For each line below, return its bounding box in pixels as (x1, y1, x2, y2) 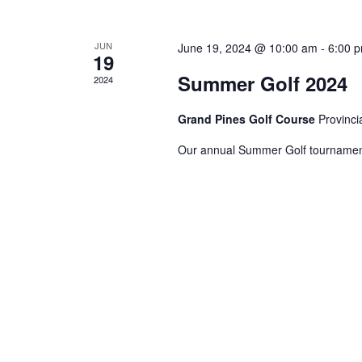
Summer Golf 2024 (177, 69, 347, 97)
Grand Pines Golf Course (177, 111, 318, 127)
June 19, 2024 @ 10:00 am (177, 40, 318, 56)
